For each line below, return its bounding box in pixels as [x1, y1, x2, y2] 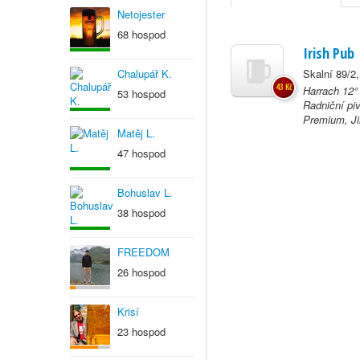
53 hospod [117, 86, 166, 101]
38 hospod [117, 205, 166, 220]
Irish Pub [303, 43, 354, 63]
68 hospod [117, 27, 166, 42]
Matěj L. [117, 125, 155, 141]
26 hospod [117, 264, 166, 280]
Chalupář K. [117, 66, 172, 81]
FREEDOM [117, 244, 170, 260]
